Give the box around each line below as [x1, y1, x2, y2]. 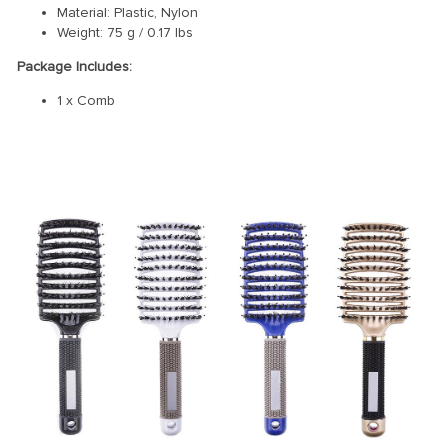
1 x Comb [57, 91, 115, 109]
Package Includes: [17, 57, 132, 75]
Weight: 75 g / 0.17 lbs [57, 23, 193, 41]
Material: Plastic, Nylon [57, 3, 198, 21]
